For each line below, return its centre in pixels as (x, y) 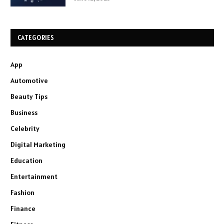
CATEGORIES (36, 38)
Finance (23, 209)
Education (26, 161)
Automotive (29, 81)
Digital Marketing (38, 145)
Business (24, 113)
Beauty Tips (29, 97)
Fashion (22, 193)
